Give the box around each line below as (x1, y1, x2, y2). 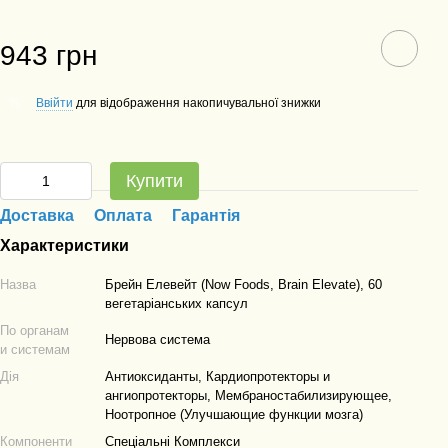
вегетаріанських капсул (105, 296, 248, 311)
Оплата (94, 207, 152, 224)
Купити (126, 171, 183, 191)
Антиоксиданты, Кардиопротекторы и (105, 369, 330, 384)
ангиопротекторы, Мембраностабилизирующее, (105, 388, 392, 403)
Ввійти (36, 95, 73, 110)
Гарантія (172, 207, 240, 224)
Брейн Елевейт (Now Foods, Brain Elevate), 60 (105, 277, 382, 292)
